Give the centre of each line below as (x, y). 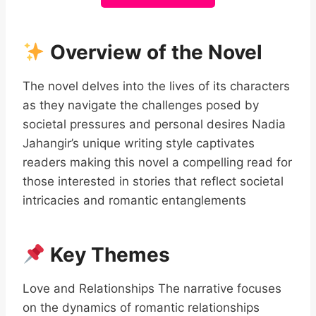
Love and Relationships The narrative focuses (152, 288)
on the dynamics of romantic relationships (141, 308)
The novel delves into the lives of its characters (156, 86)
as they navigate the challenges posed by (141, 105)
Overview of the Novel (153, 52)
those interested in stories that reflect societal (153, 181)
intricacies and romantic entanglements (134, 200)
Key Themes (107, 255)
